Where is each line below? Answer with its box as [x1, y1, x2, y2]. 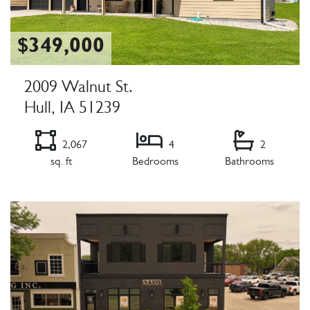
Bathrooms [224, 157, 274, 169]
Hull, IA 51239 [24, 102, 120, 119]
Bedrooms [131, 157, 179, 169]
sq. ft [50, 157, 72, 169]
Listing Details [10, 188, 81, 201]
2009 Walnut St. [24, 81, 133, 98]
